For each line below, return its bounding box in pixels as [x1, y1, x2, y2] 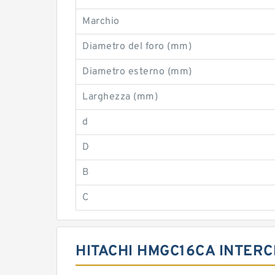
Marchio [82, 15, 120, 28]
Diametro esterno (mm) [82, 66, 192, 78]
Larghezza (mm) [82, 91, 158, 103]
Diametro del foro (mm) [82, 41, 192, 53]
